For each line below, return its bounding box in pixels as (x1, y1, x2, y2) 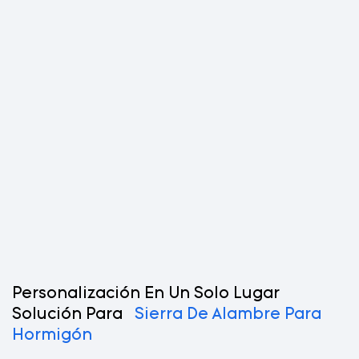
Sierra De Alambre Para (135, 306, 321, 323)
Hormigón (12, 327, 92, 344)
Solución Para (12, 306, 123, 323)
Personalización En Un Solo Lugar (12, 285, 280, 302)
